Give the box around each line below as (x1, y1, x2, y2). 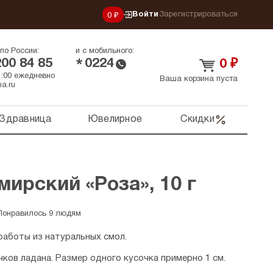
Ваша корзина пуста (160, 76, 238, 83)
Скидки (180, 115, 214, 124)
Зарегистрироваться (158, 11, 238, 18)
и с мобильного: (76, 48, 134, 55)
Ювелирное (87, 115, 143, 124)
